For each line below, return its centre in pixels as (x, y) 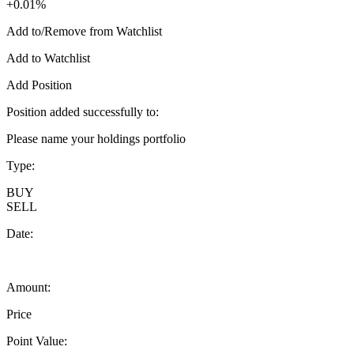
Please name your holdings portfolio (96, 138)
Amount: (28, 287)
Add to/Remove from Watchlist (84, 31)
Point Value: (37, 341)
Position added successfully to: (83, 111)
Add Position (39, 85)
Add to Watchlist (48, 58)
